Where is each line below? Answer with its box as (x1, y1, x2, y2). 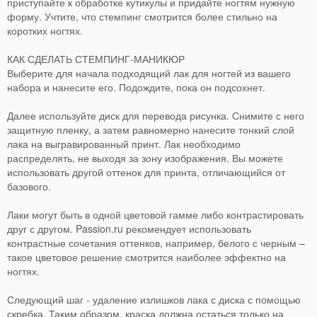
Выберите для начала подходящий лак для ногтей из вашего (7, 66, 291, 81)
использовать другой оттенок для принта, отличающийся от (7, 165, 285, 180)
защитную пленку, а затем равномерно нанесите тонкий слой (7, 122, 294, 137)
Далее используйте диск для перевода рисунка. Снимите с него (7, 108, 304, 123)
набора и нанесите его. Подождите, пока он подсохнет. (7, 80, 265, 95)
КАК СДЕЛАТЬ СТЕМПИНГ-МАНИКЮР (7, 52, 185, 67)
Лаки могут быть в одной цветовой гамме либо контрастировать (7, 207, 304, 222)
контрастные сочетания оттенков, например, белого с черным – (7, 236, 305, 250)
